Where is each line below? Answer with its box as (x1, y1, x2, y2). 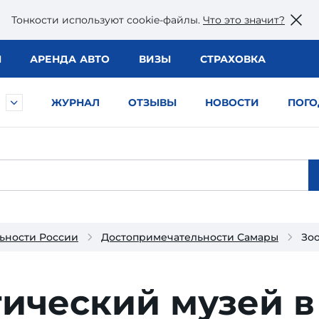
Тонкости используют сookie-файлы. (11, 13, 203, 26)
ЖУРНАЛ (51, 96, 100, 109)
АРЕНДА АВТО (29, 53, 110, 66)
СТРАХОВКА (199, 53, 266, 66)
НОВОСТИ (205, 96, 259, 109)
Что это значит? (203, 13, 285, 26)
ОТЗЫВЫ (128, 96, 177, 109)
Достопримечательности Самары (101, 231, 278, 244)
